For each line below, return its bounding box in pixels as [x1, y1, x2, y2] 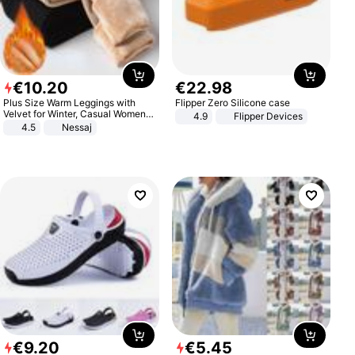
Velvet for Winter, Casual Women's [3, 107, 154, 120]
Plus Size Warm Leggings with [3, 96, 136, 109]
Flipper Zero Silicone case [174, 96, 290, 109]
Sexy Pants [3, 118, 54, 131]
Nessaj [62, 120, 93, 133]
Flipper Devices [233, 109, 303, 122]
